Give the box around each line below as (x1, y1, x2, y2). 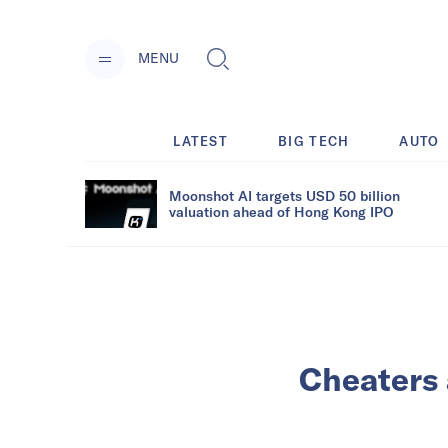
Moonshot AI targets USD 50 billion (169, 186, 400, 204)
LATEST (173, 132, 229, 149)
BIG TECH (278, 132, 350, 149)
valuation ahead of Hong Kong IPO (169, 202, 393, 220)
